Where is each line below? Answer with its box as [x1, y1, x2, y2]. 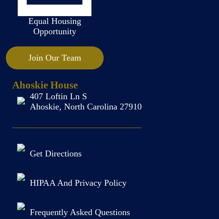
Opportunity [33, 26, 76, 36]
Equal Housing [28, 16, 81, 26]
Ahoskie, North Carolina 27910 [30, 102, 142, 111]
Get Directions [30, 148, 82, 158]
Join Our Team [28, 53, 81, 63]
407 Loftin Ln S [30, 91, 87, 101]
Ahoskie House [12, 79, 78, 91]
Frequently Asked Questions [30, 207, 130, 217]
